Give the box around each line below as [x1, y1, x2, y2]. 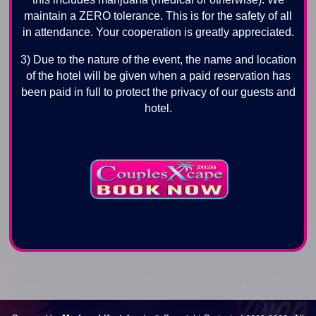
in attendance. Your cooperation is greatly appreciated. [22, 25, 294, 38]
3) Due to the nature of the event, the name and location [20, 53, 296, 66]
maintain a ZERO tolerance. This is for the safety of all [24, 9, 292, 22]
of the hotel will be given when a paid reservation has [25, 69, 291, 82]
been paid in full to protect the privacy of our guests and [20, 85, 296, 98]
